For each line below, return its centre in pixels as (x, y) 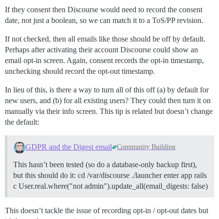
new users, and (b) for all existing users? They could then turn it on (108, 101)
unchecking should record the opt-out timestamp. (80, 71)
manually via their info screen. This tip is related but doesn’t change (109, 111)
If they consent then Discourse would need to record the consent (104, 10)
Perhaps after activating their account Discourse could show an (101, 50)
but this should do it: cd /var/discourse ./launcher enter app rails (110, 175)
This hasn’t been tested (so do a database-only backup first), (105, 165)
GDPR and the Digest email (68, 147)
